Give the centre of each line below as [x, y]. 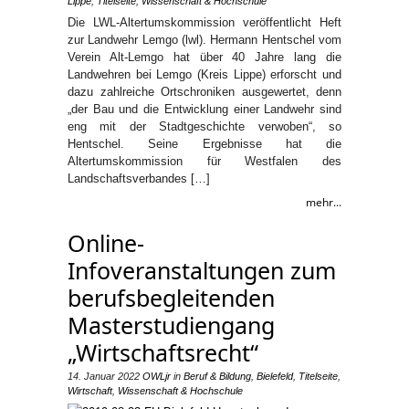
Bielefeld [275, 376]
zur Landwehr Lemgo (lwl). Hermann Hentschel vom [204, 40]
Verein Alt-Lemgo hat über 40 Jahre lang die [204, 57]
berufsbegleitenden [171, 298]
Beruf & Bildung [217, 376]
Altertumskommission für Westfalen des [204, 161]
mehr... [324, 202]
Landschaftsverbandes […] [139, 178]
